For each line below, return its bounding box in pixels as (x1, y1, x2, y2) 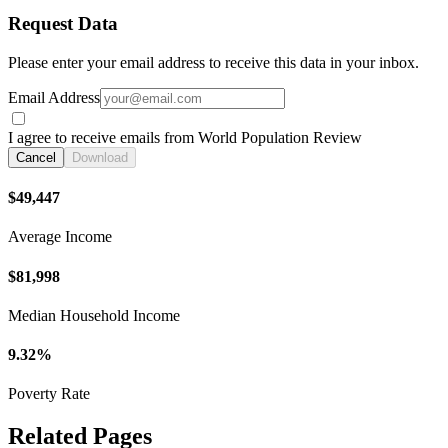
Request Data (8, 13, 118, 34)
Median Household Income (8, 306, 180, 324)
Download (72, 149, 128, 165)
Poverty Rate (8, 385, 90, 403)
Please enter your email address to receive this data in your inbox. (8, 53, 419, 71)
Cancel (16, 149, 56, 165)
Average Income (8, 228, 112, 246)
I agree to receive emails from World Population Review (8, 128, 362, 146)
